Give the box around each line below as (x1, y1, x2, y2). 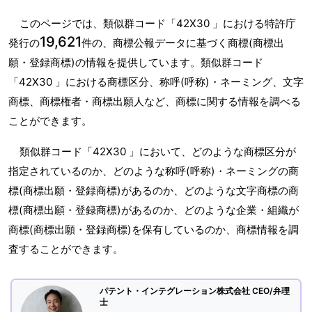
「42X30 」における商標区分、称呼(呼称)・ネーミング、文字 (8, 75, 304, 89)
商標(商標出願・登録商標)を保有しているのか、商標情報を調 (8, 223, 299, 237)
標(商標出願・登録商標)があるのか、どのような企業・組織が (8, 203, 299, 217)
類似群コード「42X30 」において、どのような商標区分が (19, 145, 296, 159)
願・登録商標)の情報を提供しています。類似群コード (8, 56, 263, 70)
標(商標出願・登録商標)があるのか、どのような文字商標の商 (8, 184, 299, 198)
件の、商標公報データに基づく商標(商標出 (81, 36, 284, 50)
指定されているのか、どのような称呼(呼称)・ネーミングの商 (8, 164, 299, 178)
